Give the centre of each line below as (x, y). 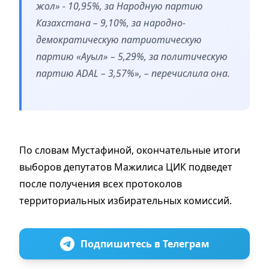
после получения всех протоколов (101, 183)
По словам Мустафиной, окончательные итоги (130, 150)
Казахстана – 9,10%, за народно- (111, 23)
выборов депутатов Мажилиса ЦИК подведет (126, 167)
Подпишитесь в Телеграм (145, 243)
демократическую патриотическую (119, 39)
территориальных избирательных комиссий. (127, 200)
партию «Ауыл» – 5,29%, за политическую (132, 56)
